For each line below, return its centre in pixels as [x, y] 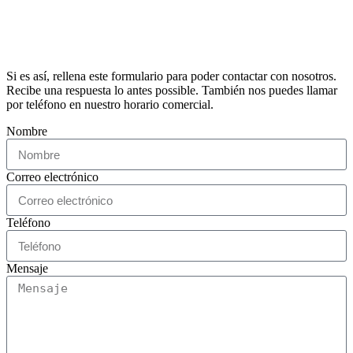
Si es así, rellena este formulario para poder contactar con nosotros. [171, 76]
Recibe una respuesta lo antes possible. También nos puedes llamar [172, 90]
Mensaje [27, 268]
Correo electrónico [52, 177]
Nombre [27, 131]
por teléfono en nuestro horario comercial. [110, 104]
